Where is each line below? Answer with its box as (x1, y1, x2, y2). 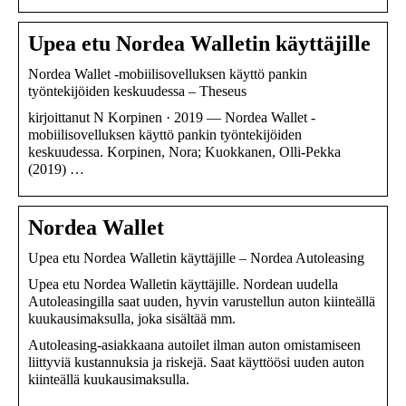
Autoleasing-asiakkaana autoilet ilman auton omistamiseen (28, 336, 361, 353)
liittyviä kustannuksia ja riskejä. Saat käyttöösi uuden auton (28, 353, 364, 370)
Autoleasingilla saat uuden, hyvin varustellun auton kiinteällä (28, 293, 375, 309)
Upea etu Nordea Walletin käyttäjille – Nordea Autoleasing (28, 249, 364, 266)
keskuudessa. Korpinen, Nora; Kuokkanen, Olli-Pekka (28, 143, 341, 159)
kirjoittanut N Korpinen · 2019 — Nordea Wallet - (28, 109, 315, 125)
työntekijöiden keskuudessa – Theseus (28, 82, 246, 99)
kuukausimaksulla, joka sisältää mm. (28, 310, 236, 326)
